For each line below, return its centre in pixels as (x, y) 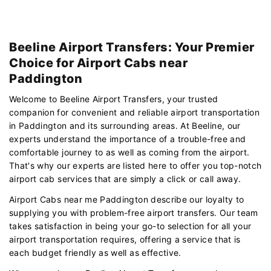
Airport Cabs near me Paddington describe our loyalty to (127, 199)
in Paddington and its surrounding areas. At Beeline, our (125, 125)
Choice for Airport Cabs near (98, 63)
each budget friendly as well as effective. (95, 252)
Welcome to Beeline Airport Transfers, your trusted (114, 99)
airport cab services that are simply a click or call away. (125, 178)
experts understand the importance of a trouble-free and (128, 139)
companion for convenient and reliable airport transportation (135, 112)
